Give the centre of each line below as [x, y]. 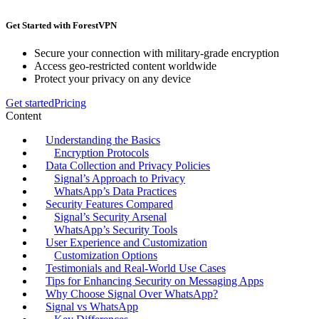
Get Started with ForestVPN [61, 26]
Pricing [70, 103]
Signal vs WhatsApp [92, 307]
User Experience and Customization [126, 243]
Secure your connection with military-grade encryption [157, 53]
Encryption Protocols [101, 153]
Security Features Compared [109, 204]
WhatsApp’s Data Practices [115, 192]
